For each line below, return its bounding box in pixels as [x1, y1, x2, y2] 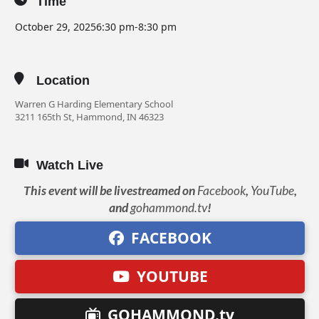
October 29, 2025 [15, 20, 96, 33]
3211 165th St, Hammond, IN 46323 [15, 110, 164, 123]
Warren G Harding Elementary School [15, 98, 173, 110]
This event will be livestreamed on [23, 183, 197, 198]
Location [36, 73, 90, 88]
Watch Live [36, 158, 103, 172]
